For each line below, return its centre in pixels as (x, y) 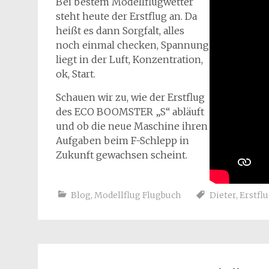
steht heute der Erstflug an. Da (126, 16)
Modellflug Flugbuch (138, 195)
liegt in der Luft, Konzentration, (129, 59)
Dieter (223, 195)
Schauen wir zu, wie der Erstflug (130, 97)
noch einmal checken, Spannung (132, 45)
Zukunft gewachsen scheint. (122, 155)
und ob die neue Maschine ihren (132, 126)
